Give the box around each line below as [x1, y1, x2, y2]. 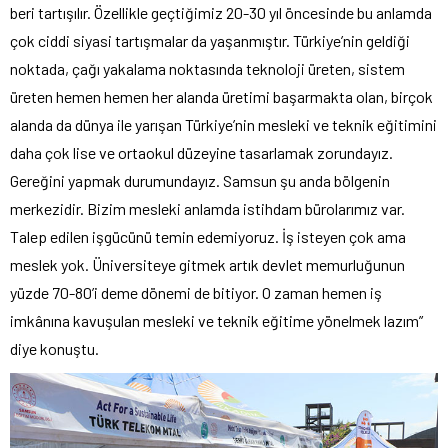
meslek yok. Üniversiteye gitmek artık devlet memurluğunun [10, 255, 405, 275]
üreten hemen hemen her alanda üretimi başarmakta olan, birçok [10, 87, 433, 107]
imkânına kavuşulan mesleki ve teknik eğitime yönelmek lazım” [10, 311, 423, 331]
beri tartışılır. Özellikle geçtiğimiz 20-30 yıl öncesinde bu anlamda [10, 3, 432, 23]
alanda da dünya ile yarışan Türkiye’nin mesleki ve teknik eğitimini [10, 115, 437, 135]
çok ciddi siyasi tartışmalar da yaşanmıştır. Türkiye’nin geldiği [10, 31, 410, 51]
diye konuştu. [10, 339, 99, 359]
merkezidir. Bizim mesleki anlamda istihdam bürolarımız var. [10, 199, 405, 219]
